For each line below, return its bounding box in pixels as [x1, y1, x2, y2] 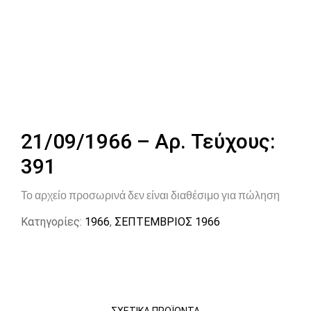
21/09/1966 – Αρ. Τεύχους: [21, 129, 275, 153]
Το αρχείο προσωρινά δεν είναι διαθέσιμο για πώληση [21, 188, 280, 203]
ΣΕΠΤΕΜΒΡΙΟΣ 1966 [115, 215, 220, 228]
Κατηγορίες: [21, 215, 82, 228]
